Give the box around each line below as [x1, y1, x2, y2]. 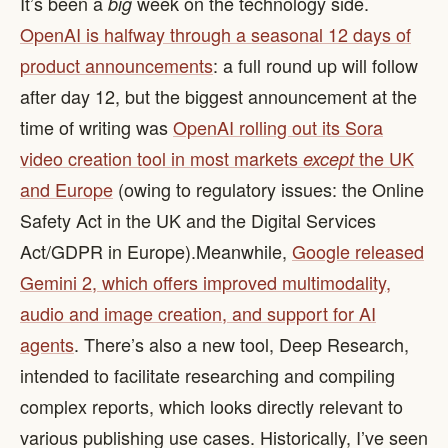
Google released [292, 238, 424, 264]
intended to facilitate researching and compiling [20, 362, 395, 388]
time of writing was [20, 114, 173, 140]
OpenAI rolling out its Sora [173, 114, 383, 140]
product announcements [20, 52, 213, 78]
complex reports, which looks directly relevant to [20, 393, 403, 419]
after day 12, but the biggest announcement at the [20, 83, 417, 109]
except [303, 146, 354, 171]
